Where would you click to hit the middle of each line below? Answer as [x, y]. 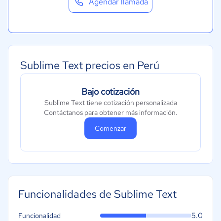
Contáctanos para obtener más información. [110, 113]
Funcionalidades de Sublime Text [97, 194]
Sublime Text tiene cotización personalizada [110, 103]
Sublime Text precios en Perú [90, 66]
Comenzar [110, 129]
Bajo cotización [110, 92]
